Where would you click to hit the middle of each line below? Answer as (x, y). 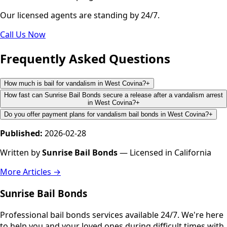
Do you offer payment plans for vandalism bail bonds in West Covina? (106, 115)
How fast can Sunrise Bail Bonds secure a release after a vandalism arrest (113, 95)
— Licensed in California (164, 153)
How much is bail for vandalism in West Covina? (75, 84)
